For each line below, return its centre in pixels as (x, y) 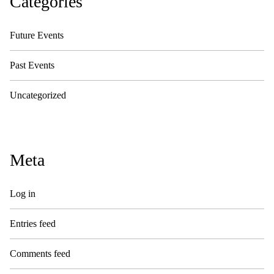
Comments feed (40, 253)
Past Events (32, 65)
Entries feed (33, 223)
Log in (23, 193)
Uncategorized (38, 95)
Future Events (37, 35)
